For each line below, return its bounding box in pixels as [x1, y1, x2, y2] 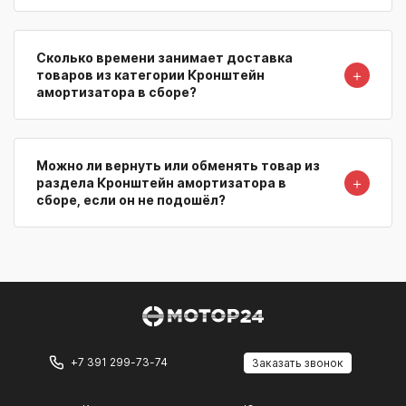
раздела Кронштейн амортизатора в [36, 175, 286, 191]
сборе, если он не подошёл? [36, 192, 226, 208]
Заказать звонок [252, 356, 343, 371]
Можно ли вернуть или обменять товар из [36, 158, 320, 174]
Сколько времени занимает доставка [36, 50, 293, 66]
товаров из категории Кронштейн [36, 67, 265, 83]
